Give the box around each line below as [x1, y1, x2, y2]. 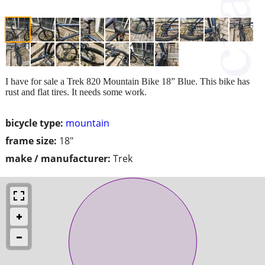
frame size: [5, 134, 57, 147]
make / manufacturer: [5, 151, 111, 165]
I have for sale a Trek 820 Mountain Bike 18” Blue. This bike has [5, 76, 250, 86]
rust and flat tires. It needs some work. [5, 86, 147, 97]
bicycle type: [5, 116, 63, 130]
